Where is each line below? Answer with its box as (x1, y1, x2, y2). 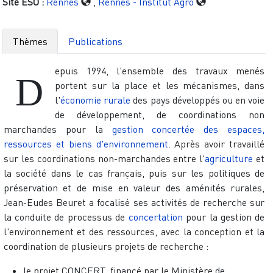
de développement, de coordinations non (54, 108, 265, 121)
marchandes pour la (3, 122, 112, 135)
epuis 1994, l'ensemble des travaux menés (54, 64, 265, 77)
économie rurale (60, 93, 131, 106)
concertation (128, 210, 183, 223)
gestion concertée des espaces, (112, 122, 265, 135)
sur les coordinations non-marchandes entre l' (3, 152, 205, 165)
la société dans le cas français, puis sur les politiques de (3, 166, 265, 179)
